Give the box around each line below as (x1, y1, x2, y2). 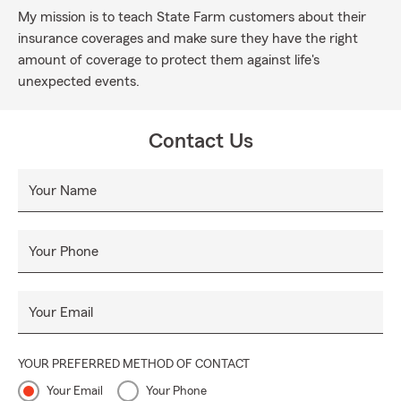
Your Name (29, 183, 97, 198)
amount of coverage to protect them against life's (18, 53, 320, 67)
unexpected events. (18, 74, 140, 89)
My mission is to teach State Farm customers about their (18, 10, 366, 24)
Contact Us (148, 131, 253, 152)
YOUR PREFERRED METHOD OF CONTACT (18, 358, 250, 371)
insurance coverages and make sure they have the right (18, 31, 358, 46)
